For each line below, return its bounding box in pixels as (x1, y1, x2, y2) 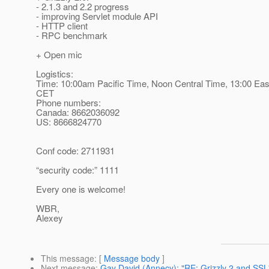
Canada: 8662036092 (36, 106, 119, 119)
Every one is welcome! (36, 183, 125, 196)
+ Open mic (36, 48, 82, 61)
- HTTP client (36, 19, 88, 32)
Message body (104, 252, 160, 265)
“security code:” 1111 (36, 163, 119, 177)
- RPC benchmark (36, 29, 107, 42)
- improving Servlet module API (36, 10, 158, 23)
